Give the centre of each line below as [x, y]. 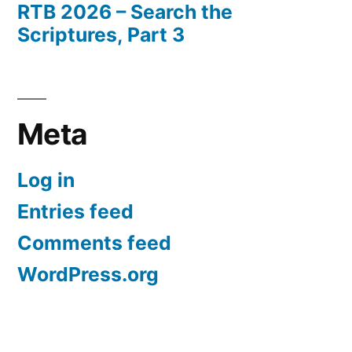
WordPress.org [88, 274]
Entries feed [75, 211]
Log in [46, 180]
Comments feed [94, 242]
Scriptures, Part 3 [101, 34]
